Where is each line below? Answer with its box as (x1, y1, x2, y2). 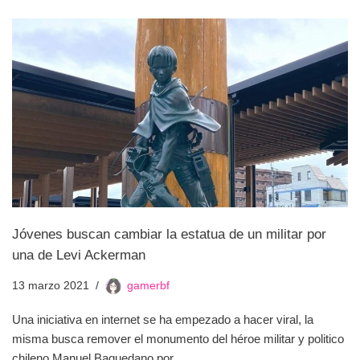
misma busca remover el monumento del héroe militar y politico (12, 331, 344, 346)
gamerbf (127, 279, 170, 292)
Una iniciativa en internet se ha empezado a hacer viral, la (12, 312, 313, 326)
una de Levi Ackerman (12, 247, 145, 262)
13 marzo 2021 (12, 279, 89, 292)
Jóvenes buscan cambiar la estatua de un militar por (12, 226, 326, 241)
